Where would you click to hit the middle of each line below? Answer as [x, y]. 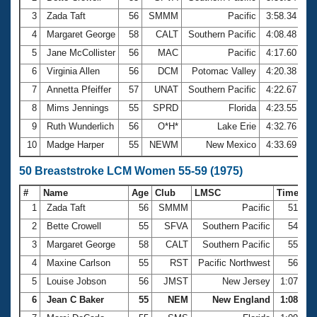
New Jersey [246, 281]
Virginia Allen [73, 71]
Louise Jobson [76, 281]
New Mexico [231, 144]
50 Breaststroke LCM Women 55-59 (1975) [131, 171]
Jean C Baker [75, 299]
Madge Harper [75, 144]
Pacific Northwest [234, 263]
